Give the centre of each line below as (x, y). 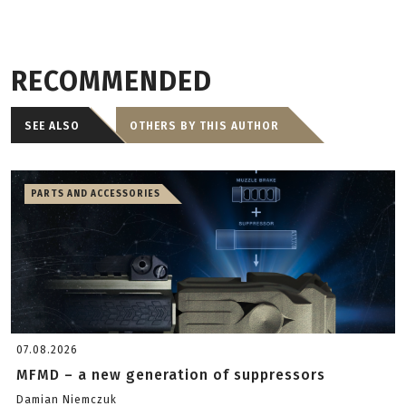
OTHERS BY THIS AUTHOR (204, 126)
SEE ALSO (52, 126)
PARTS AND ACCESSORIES (96, 194)
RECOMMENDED (111, 82)
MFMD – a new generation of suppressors (171, 375)
